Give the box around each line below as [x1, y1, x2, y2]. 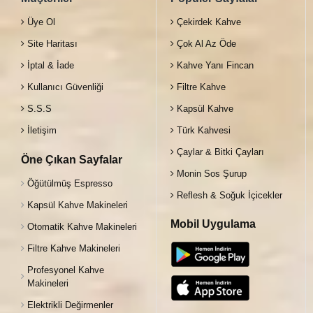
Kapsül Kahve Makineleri [27, 199, 128, 210]
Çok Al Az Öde [177, 38, 236, 49]
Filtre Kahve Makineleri [27, 242, 120, 254]
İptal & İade [27, 59, 74, 71]
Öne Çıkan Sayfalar [21, 153, 122, 166]
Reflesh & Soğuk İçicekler [177, 189, 282, 201]
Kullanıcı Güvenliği [27, 81, 103, 92]
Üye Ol [27, 16, 55, 27]
